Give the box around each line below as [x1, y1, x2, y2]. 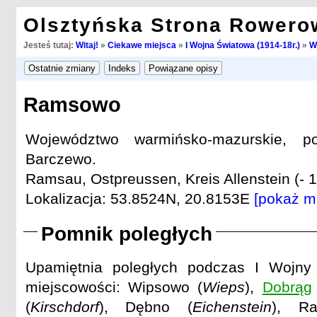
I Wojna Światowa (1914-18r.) [185, 41, 300, 50]
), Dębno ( [98, 299, 193, 316]
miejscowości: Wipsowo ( [25, 279, 203, 296]
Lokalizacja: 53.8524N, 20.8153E [25, 190, 254, 207]
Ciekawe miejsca [107, 41, 176, 50]
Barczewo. [25, 150, 96, 167]
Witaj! [75, 41, 98, 50]
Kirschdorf [30, 299, 99, 316]
